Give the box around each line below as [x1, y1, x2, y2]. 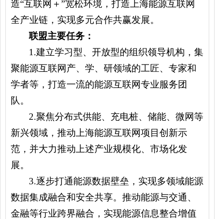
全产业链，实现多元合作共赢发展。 [11, 15, 159, 25]
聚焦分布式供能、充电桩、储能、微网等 [36, 111, 204, 122]
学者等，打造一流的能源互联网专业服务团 [11, 79, 187, 89]
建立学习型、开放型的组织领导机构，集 [36, 47, 204, 57]
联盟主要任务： [29, 31, 94, 41]
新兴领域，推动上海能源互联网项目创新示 [11, 128, 187, 138]
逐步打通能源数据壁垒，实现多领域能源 [36, 176, 204, 186]
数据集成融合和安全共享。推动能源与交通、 [11, 192, 197, 202]
